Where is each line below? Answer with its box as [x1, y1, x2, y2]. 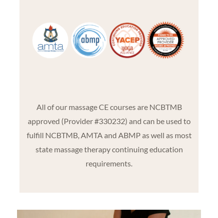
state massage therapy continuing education [35, 145, 183, 154]
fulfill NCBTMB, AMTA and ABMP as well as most [26, 130, 192, 140]
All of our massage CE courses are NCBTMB [36, 102, 182, 112]
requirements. [86, 159, 132, 168]
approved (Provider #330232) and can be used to [27, 116, 191, 126]
